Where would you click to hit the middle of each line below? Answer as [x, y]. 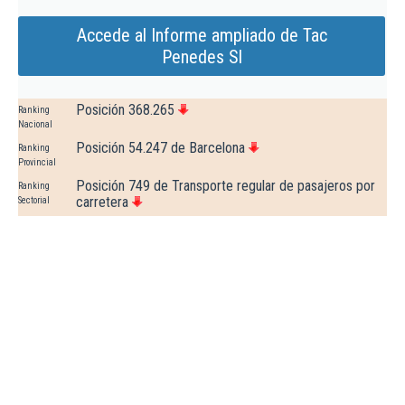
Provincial [37, 163]
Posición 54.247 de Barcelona [160, 148]
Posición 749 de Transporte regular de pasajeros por [226, 186]
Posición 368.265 [125, 110]
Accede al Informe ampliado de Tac [202, 36]
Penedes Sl [202, 57]
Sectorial [34, 201]
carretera [102, 202]
